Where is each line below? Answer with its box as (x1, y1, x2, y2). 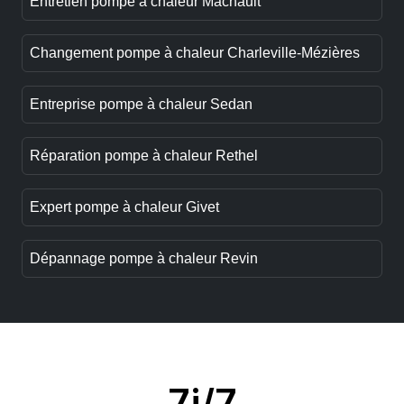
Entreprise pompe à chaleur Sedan (30, 96, 252, 113)
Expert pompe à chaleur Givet (30, 199, 219, 216)
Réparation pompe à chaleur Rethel (30, 148, 258, 164)
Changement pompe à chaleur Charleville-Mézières (30, 45, 360, 61)
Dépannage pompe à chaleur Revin (30, 251, 258, 267)
